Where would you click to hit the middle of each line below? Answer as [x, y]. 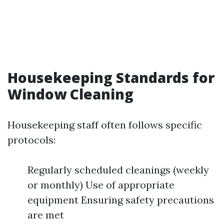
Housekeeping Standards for [111, 77]
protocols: [31, 140]
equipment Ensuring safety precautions [121, 200]
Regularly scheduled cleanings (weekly [118, 170]
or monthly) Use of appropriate [101, 185]
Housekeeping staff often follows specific [105, 125]
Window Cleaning [70, 94]
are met [46, 215]
